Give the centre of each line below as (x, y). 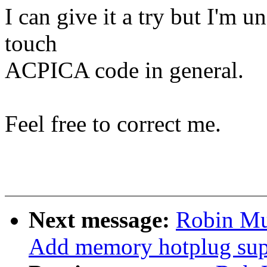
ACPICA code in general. (124, 70)
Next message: (102, 220)
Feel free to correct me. (113, 124)
